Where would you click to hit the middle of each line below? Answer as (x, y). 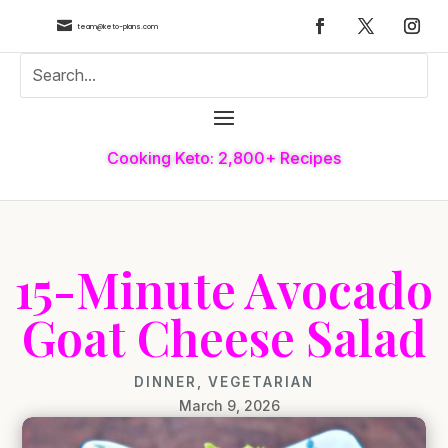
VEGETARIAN (261, 381)
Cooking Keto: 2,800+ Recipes (224, 157)
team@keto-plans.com (117, 26)
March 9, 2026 (229, 405)
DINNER (165, 381)
